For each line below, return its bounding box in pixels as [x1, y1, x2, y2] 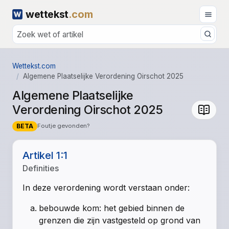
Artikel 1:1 [22, 149, 68, 162]
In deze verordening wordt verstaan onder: [22, 182, 190, 193]
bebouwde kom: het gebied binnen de [39, 203, 185, 214]
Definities [22, 163, 59, 174]
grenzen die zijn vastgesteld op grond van [39, 215, 201, 226]
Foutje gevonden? [37, 122, 89, 130]
